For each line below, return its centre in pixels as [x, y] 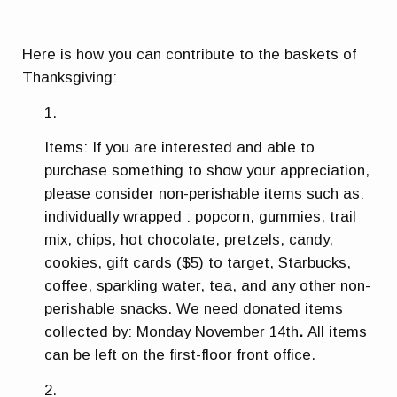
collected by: [91, 332]
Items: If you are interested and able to [180, 148]
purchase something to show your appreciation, [207, 171]
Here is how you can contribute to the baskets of [190, 55]
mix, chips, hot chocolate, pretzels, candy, [189, 240]
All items [335, 332]
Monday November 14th [218, 332]
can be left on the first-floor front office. [180, 355]
